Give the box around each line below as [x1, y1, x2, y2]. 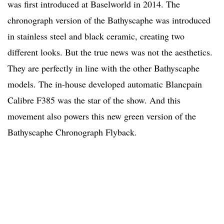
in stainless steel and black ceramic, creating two [7, 30, 184, 42]
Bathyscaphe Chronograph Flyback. [7, 126, 137, 138]
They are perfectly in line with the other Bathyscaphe [7, 62, 199, 74]
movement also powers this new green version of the [7, 110, 196, 122]
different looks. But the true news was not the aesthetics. [7, 46, 212, 58]
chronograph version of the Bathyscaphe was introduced [7, 14, 210, 26]
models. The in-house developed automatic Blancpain [7, 78, 202, 90]
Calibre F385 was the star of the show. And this [7, 94, 180, 106]
